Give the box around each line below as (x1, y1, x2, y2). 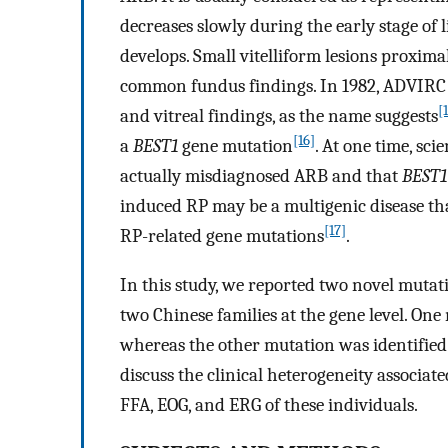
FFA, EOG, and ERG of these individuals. (120, 394, 418, 417)
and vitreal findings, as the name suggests (120, 105, 438, 128)
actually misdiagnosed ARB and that (120, 165, 402, 188)
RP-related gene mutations (120, 225, 324, 248)
